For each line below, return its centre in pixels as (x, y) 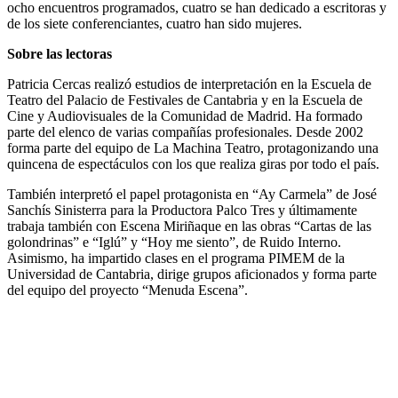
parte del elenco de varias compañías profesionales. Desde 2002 (185, 131)
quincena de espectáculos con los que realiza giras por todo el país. (193, 163)
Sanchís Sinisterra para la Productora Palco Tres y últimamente (182, 210)
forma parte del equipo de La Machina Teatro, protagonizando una (193, 147)
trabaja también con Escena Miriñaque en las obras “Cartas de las (189, 226)
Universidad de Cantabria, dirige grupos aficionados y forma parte (192, 274)
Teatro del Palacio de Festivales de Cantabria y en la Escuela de (185, 99)
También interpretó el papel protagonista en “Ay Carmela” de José (192, 194)
